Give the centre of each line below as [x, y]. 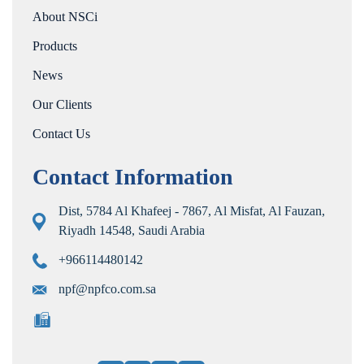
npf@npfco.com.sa [107, 289]
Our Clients [62, 104]
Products [55, 46]
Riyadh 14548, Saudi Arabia [132, 230]
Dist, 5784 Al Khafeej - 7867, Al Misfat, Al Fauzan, [192, 211]
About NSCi [65, 17]
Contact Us [61, 134]
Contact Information [133, 177]
